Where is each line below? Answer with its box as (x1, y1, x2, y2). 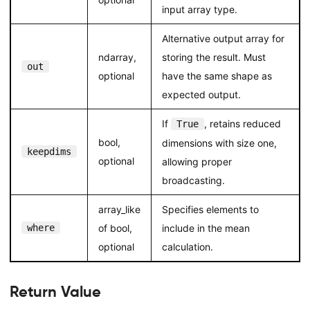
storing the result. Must (161, 51, 266, 63)
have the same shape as (161, 69, 272, 82)
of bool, (98, 221, 132, 234)
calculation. (161, 240, 213, 253)
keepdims (26, 145, 71, 157)
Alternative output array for (161, 32, 284, 44)
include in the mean (161, 221, 250, 234)
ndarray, (98, 51, 136, 63)
